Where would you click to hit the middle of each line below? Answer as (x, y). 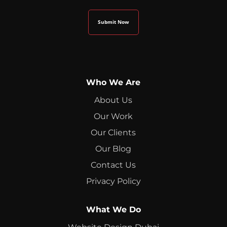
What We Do (113, 210)
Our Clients (113, 133)
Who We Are (113, 83)
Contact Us (113, 165)
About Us (113, 100)
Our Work (113, 117)
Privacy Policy (113, 181)
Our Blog (113, 149)
